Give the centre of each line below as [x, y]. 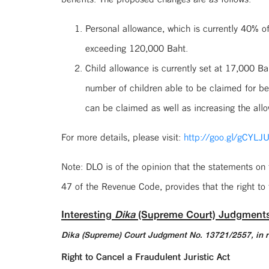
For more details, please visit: [122, 137]
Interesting [88, 214]
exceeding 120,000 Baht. [137, 48]
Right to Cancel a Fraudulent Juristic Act [146, 256]
